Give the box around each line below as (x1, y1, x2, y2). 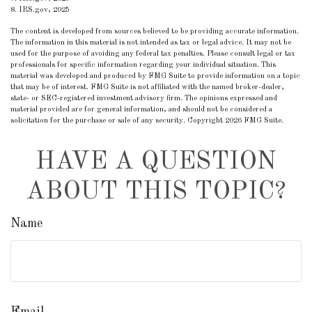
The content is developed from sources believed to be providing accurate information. (10, 28, 299, 36)
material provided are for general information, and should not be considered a (10, 106, 272, 114)
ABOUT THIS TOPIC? (26, 180, 286, 205)
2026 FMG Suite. (225, 117, 283, 125)
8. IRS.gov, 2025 (10, 6, 70, 14)
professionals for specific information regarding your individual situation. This (10, 61, 276, 69)
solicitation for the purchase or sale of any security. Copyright (10, 117, 225, 125)
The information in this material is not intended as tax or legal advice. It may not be (10, 39, 291, 47)
